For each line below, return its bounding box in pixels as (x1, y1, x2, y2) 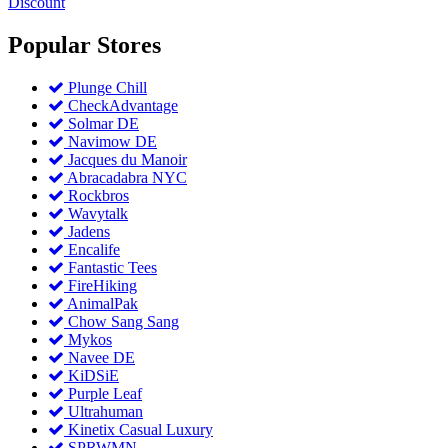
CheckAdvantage (64, 97, 178, 115)
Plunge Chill (64, 79, 147, 97)
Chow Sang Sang (64, 313, 179, 331)
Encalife (64, 241, 120, 259)
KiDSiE (64, 367, 119, 385)
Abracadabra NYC (64, 169, 187, 187)
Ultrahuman (64, 403, 143, 421)
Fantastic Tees (64, 259, 157, 277)
